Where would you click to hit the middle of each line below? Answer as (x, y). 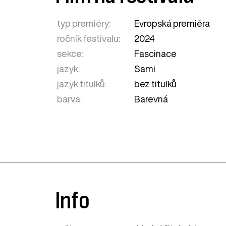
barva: (70, 99)
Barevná (151, 99)
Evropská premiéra (172, 23)
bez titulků (156, 84)
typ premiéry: (84, 23)
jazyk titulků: (82, 84)
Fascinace (156, 54)
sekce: (70, 54)
